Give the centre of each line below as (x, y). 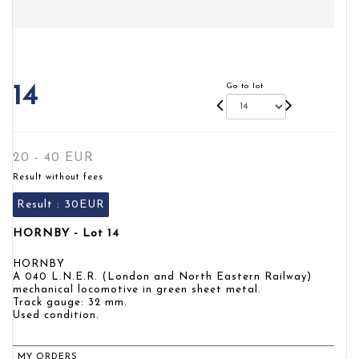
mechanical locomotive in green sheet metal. (137, 290)
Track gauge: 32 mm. (70, 303)
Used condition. (56, 315)
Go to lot (245, 86)
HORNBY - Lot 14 (66, 234)
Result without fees (58, 177)
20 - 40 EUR (53, 158)
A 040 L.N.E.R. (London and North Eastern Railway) (162, 277)
